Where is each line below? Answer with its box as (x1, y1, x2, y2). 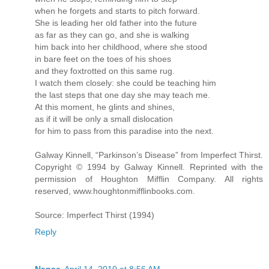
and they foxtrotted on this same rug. (35, 65, 175, 76)
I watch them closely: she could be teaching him (35, 77, 216, 88)
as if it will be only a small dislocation (35, 113, 173, 124)
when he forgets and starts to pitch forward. (35, 5, 200, 16)
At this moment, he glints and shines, (35, 101, 175, 112)
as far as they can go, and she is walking (35, 29, 189, 40)
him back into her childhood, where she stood (35, 41, 207, 52)
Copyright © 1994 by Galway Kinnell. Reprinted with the (35, 162, 263, 172)
